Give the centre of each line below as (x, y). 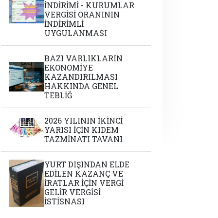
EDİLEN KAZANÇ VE (84, 173)
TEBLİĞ (59, 95)
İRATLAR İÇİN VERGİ (84, 183)
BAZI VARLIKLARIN (84, 58)
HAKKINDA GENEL (82, 86)
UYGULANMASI (76, 33)
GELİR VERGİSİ (73, 192)
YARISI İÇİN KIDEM (82, 130)
